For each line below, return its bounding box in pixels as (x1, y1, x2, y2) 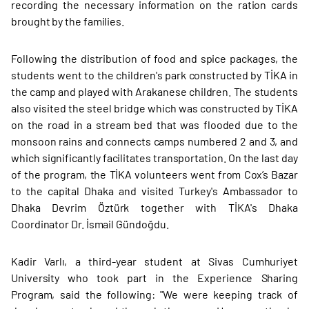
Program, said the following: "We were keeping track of (11, 288, 298, 301)
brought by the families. (11, 14, 125, 28)
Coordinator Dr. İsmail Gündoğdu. (11, 217, 169, 230)
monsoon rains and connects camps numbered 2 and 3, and (11, 134, 298, 148)
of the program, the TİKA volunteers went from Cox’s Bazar (11, 168, 298, 181)
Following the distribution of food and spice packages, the (11, 52, 298, 65)
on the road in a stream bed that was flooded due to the (11, 118, 298, 131)
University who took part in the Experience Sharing (11, 271, 298, 284)
